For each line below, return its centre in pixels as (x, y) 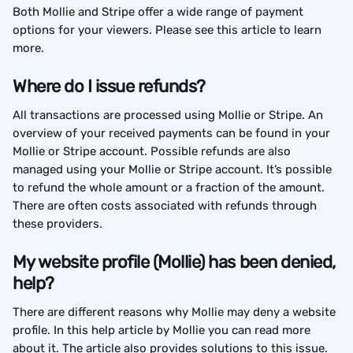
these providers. (58, 224)
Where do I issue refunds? (109, 87)
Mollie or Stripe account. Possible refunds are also (153, 152)
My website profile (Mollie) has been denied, (176, 262)
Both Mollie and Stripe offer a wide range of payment (160, 12)
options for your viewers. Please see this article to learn (169, 30)
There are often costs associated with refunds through (166, 206)
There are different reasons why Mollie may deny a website (176, 312)
